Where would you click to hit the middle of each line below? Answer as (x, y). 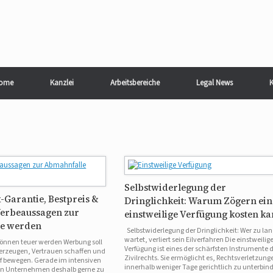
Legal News (214, 83)
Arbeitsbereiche (135, 83)
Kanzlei (62, 83)
